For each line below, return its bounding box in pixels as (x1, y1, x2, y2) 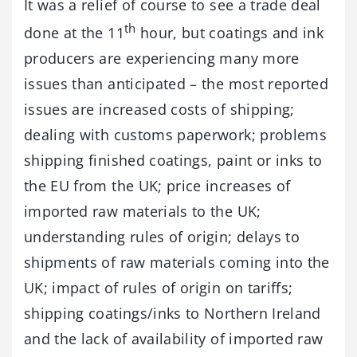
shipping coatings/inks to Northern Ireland (24, 303, 321, 323)
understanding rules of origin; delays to (24, 226, 300, 246)
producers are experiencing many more (24, 48, 300, 68)
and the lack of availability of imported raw (24, 328, 324, 348)
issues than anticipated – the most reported (24, 73, 329, 93)
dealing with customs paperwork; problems (24, 124, 328, 144)
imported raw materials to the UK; (24, 201, 261, 221)
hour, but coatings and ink (135, 22, 324, 42)
